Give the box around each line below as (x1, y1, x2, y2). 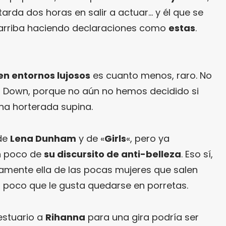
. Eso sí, (181, 147, 213, 160)
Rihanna (45, 210, 85, 223)
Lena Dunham (10, 132, 76, 145)
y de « (76, 132, 104, 145)
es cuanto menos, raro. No (90, 69, 212, 82)
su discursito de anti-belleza (44, 147, 181, 160)
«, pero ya (126, 132, 169, 145)
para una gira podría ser (85, 210, 199, 223)
